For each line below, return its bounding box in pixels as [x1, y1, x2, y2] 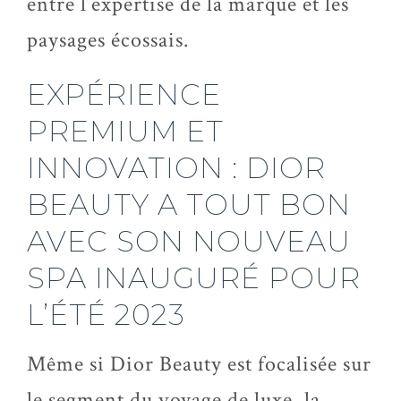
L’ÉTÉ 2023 [27, 297, 185, 332]
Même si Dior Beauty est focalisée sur [27, 350, 371, 378]
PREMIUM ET [27, 114, 224, 149]
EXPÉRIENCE [27, 77, 221, 112]
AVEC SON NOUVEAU [27, 224, 351, 259]
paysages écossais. [27, 26, 189, 54]
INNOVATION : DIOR [27, 150, 326, 185]
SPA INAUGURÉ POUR [27, 260, 361, 295]
